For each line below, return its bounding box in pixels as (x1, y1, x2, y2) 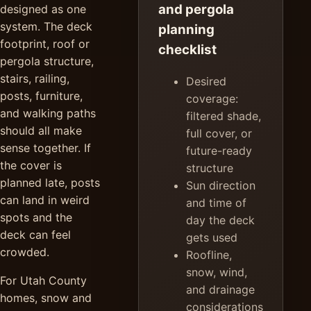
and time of (186, 196, 246, 210)
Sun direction (186, 178, 255, 193)
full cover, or (186, 126, 252, 141)
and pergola (158, 1, 234, 18)
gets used (186, 230, 237, 245)
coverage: (186, 92, 238, 106)
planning (158, 22, 215, 38)
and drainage (186, 283, 255, 297)
